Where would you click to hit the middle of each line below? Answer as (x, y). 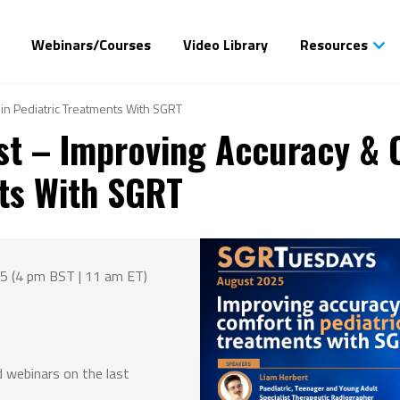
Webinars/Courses (91, 45)
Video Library (225, 45)
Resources (333, 45)
